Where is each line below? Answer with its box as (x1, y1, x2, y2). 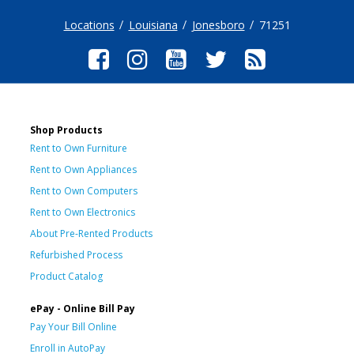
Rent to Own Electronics (30, 205, 135, 219)
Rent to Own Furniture (30, 141, 127, 155)
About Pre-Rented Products (30, 226, 153, 240)
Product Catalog (30, 269, 103, 283)
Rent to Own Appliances (30, 162, 137, 176)
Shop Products (30, 122, 103, 137)
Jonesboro (191, 17, 245, 32)
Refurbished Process (30, 247, 122, 262)
